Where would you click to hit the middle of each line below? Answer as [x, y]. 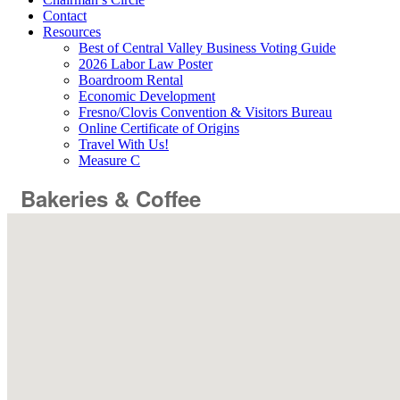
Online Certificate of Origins [159, 128]
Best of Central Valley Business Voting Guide [207, 48]
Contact [65, 16]
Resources [72, 32]
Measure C [109, 160]
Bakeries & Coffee [111, 198]
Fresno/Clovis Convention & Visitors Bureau [205, 112]
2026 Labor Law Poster [146, 64]
